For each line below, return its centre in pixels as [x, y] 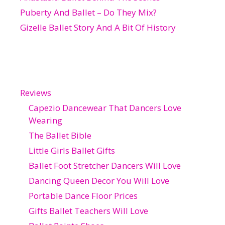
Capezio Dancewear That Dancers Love [105, 107]
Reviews [36, 92]
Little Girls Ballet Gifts [72, 150]
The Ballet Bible [60, 135]
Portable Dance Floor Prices [83, 195]
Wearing [45, 120]
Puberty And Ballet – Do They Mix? [88, 12]
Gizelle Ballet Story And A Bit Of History [98, 27]
